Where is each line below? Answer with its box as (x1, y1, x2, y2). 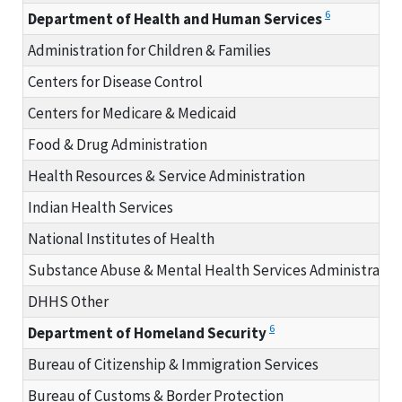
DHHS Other (28, 291, 109, 311)
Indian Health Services (28, 197, 173, 217)
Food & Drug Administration (28, 134, 207, 154)
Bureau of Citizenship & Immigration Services (28, 354, 319, 374)
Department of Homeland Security (28, 322, 267, 343)
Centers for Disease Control (28, 71, 203, 92)
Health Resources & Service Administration (28, 165, 305, 186)
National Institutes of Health (28, 228, 214, 249)
